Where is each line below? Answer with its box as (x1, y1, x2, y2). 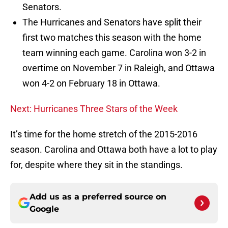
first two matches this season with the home (22, 32, 202, 43)
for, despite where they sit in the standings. (10, 159, 183, 170)
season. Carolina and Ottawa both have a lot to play (10, 144, 217, 155)
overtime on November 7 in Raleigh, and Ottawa (22, 63, 215, 74)
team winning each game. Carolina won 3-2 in (22, 47, 206, 59)
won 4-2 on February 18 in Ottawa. (22, 78, 160, 89)
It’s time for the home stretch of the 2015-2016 (10, 129, 197, 140)
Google (30, 204, 59, 214)
